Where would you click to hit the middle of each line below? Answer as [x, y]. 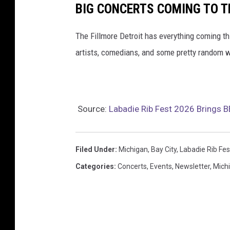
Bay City [164, 150]
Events [161, 167]
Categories [95, 167]
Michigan [133, 150]
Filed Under [95, 150]
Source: [92, 109]
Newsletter [193, 167]
